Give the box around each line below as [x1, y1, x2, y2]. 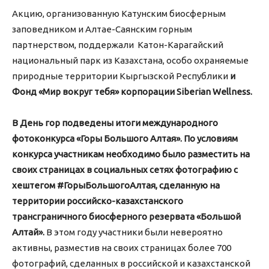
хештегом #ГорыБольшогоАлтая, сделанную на [12, 180, 220, 191]
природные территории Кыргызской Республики [12, 71, 228, 82]
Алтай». [12, 227, 46, 238]
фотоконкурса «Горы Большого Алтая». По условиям [12, 133, 238, 144]
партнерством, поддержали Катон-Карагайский [12, 40, 223, 50]
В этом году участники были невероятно [46, 227, 223, 238]
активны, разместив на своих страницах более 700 [12, 243, 231, 253]
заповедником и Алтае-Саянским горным [12, 24, 192, 35]
